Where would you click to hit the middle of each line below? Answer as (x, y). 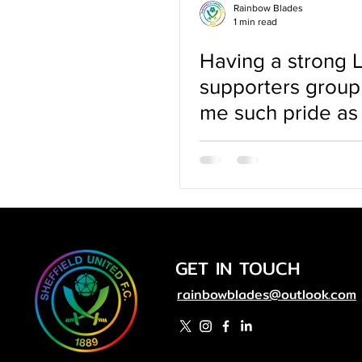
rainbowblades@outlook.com (267, 295)
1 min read (255, 21)
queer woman (263, 138)
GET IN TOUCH (238, 268)
